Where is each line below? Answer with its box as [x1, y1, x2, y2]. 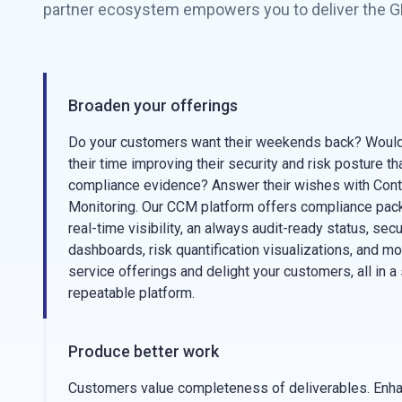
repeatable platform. [68, 284, 195, 301]
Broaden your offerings [68, 96, 238, 115]
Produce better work [68, 342, 219, 361]
